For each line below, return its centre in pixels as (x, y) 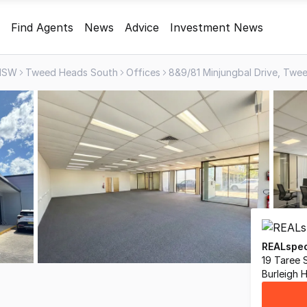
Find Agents (42, 27)
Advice (142, 27)
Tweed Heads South (72, 72)
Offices (143, 72)
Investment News (217, 27)
